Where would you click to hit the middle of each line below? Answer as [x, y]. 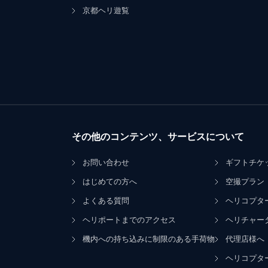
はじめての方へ [110, 182]
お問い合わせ [106, 162]
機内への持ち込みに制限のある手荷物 [149, 239]
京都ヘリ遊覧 [106, 10]
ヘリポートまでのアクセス [129, 220]
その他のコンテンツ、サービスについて [158, 137]
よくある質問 [106, 201]
